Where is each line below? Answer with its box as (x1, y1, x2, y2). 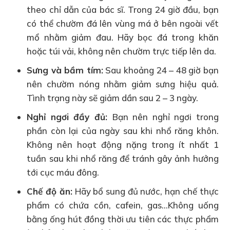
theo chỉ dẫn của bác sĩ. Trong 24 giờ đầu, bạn (27, 4, 219, 15)
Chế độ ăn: (27, 185, 72, 197)
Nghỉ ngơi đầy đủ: (27, 111, 112, 122)
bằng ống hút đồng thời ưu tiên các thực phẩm (27, 213, 219, 224)
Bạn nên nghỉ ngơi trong (112, 111, 219, 122)
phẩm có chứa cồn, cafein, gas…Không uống (27, 199, 219, 210)
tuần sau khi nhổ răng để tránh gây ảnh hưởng (27, 152, 219, 164)
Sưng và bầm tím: (27, 64, 103, 75)
